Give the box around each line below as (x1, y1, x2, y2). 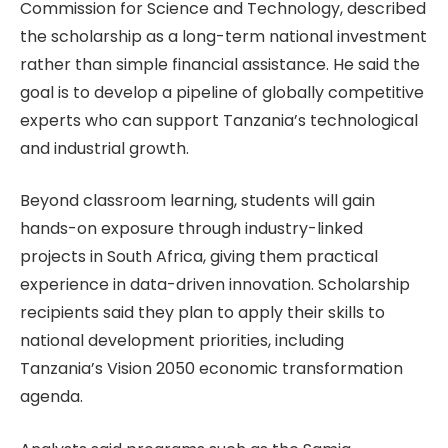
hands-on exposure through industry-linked (20, 217, 363, 241)
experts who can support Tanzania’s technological (20, 108, 418, 132)
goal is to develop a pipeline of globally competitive (20, 80, 424, 104)
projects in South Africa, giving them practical (20, 245, 378, 269)
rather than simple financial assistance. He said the (20, 52, 420, 76)
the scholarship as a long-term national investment (20, 24, 427, 48)
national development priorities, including (20, 329, 344, 353)
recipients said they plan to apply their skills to (20, 301, 385, 325)
